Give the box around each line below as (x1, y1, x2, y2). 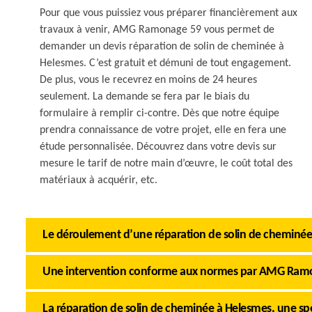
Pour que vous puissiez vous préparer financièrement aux (40, 8, 297, 19)
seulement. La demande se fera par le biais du (40, 91, 249, 102)
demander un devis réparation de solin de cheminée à (40, 41, 284, 52)
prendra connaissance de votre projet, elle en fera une (40, 125, 286, 136)
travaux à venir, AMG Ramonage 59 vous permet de (40, 24, 274, 36)
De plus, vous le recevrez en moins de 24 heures (40, 75, 257, 86)
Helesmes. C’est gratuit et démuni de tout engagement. (40, 58, 291, 69)
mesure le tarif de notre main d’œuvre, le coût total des (40, 158, 292, 169)
